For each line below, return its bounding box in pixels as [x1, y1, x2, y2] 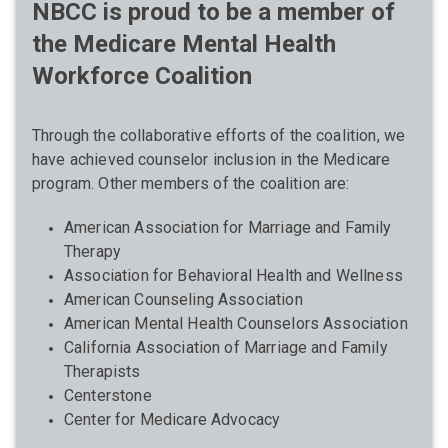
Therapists [64, 361, 141, 381]
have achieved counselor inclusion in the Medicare [32, 149, 391, 169]
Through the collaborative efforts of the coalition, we [32, 125, 406, 145]
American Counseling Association [64, 289, 303, 309]
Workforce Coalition [32, 61, 252, 90]
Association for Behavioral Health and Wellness [64, 265, 403, 285]
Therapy [64, 241, 122, 261]
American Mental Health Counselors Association [64, 313, 408, 333]
